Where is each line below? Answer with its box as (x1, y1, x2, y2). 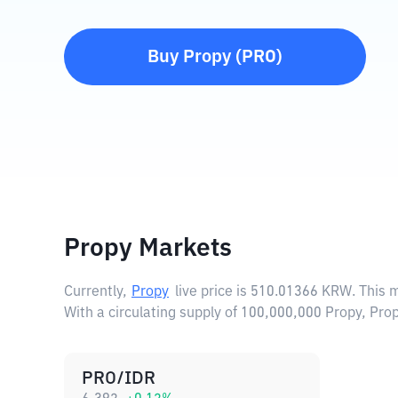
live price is (175, 285, 251, 299)
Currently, (64, 285, 127, 299)
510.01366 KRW (251, 285, 352, 299)
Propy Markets (64, 236, 232, 261)
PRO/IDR (82, 370, 155, 387)
